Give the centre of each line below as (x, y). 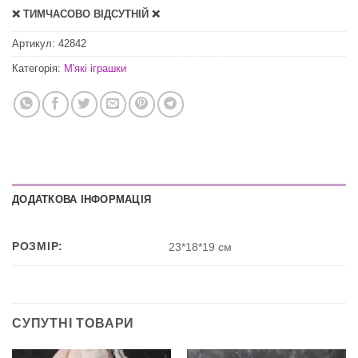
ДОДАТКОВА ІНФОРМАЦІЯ (82, 199)
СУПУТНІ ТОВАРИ (74, 323)
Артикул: (35, 43)
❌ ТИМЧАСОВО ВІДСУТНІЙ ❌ (86, 14)
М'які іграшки (95, 68)
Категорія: (38, 68)
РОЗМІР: (38, 246)
